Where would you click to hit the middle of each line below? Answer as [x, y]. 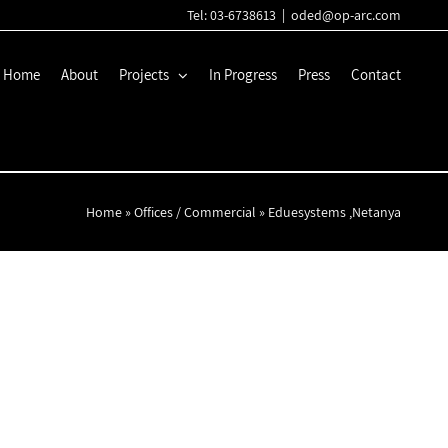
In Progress [243, 74]
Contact [376, 74]
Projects [144, 74]
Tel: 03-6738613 [231, 15]
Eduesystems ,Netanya [334, 212]
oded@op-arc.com [346, 15]
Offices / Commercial [195, 212]
